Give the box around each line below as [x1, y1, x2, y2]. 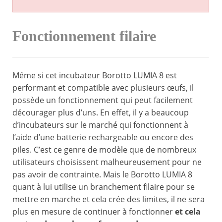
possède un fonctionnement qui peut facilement [12, 95, 193, 106]
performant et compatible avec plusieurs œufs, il [12, 82, 194, 94]
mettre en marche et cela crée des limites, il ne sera [12, 194, 205, 205]
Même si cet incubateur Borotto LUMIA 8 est [12, 70, 177, 81]
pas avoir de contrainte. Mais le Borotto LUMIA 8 [12, 169, 192, 180]
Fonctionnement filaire [12, 28, 156, 45]
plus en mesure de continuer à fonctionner [12, 206, 175, 218]
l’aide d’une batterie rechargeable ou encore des [12, 132, 193, 143]
